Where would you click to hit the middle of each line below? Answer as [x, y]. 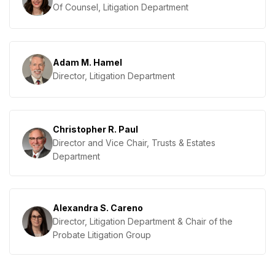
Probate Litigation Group [102, 234]
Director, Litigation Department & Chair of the [143, 221]
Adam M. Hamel [87, 62]
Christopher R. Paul [95, 129]
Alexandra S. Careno [98, 207]
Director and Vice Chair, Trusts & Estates [134, 142]
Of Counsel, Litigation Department [121, 7]
